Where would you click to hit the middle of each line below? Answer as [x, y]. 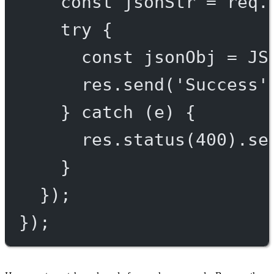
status [154, 140]
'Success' [221, 85]
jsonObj [180, 57]
